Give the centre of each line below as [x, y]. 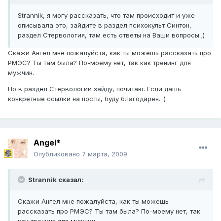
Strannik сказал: [56, 180]
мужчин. [21, 73]
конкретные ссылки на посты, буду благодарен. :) [87, 99]
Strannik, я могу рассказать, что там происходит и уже [106, 16]
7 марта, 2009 [105, 154]
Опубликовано [58, 154]
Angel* [47, 143]
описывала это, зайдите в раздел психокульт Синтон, [105, 25]
